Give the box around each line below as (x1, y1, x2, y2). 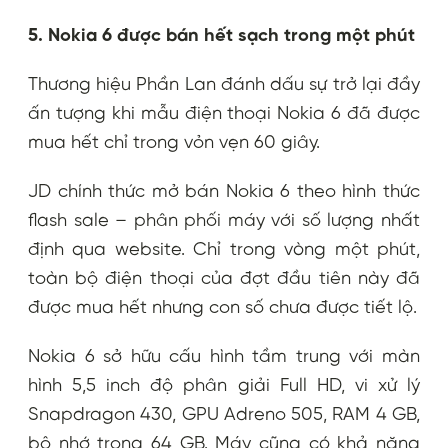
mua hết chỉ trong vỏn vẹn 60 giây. (28, 132, 320, 153)
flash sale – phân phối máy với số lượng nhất (28, 210, 420, 231)
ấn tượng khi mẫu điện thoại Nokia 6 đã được (28, 103, 420, 124)
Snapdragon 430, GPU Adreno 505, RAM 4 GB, (28, 404, 420, 425)
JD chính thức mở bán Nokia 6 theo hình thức (28, 181, 420, 202)
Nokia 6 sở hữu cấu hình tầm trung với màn (28, 346, 420, 367)
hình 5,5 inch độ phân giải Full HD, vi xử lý (28, 375, 420, 396)
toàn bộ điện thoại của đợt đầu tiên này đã (28, 268, 420, 289)
